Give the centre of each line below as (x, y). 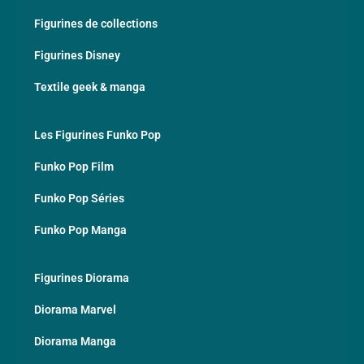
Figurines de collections (96, 23)
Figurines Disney (78, 55)
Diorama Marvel (76, 309)
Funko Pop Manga (81, 230)
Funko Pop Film (74, 166)
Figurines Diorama (82, 277)
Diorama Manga (76, 341)
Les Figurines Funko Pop (98, 134)
